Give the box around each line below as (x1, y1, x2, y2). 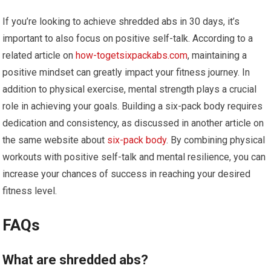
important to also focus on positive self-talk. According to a (2, 32, 253, 44)
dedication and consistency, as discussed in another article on (2, 117, 264, 129)
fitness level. (2, 184, 57, 197)
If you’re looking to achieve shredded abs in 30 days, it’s (2, 15, 240, 27)
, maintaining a (188, 49, 247, 61)
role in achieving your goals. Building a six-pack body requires (2, 100, 263, 112)
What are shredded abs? (2, 252, 149, 267)
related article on (2, 49, 76, 61)
